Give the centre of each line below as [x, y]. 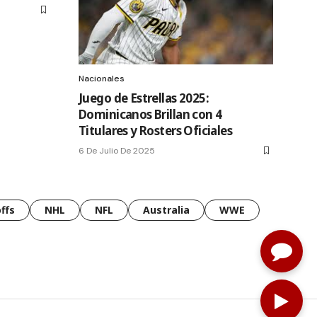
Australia [166, 209]
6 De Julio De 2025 [117, 150]
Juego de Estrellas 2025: [144, 98]
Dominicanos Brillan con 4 [150, 114]
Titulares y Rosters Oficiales [156, 130]
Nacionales [102, 78]
